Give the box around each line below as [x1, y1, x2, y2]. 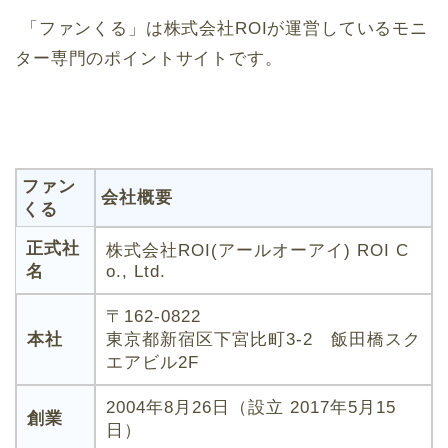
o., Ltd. [106, 261, 166, 281]
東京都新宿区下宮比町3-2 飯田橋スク [106, 329, 421, 349]
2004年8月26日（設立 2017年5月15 [106, 397, 396, 417]
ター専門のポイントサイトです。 [15, 48, 283, 68]
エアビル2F [106, 352, 199, 372]
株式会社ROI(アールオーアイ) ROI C [106, 240, 409, 260]
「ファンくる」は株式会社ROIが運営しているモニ [15, 18, 428, 38]
